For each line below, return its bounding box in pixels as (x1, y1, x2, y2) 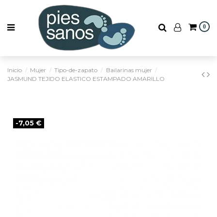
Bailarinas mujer (106, 66, 152, 74)
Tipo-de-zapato (54, 66, 98, 74)
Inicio (7, 66, 22, 74)
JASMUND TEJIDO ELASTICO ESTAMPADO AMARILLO (7, 75, 165, 82)
